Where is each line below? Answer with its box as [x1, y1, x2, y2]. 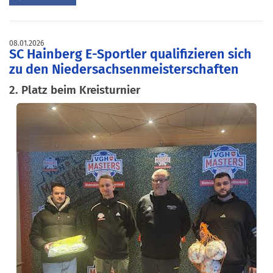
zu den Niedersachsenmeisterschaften [9, 61, 239, 77]
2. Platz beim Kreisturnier [9, 82, 140, 97]
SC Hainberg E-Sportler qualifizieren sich [9, 46, 252, 62]
